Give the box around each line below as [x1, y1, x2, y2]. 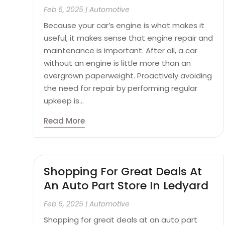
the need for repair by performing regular [44, 82, 198, 93]
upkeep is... [44, 95, 84, 106]
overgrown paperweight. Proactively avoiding [44, 70, 212, 81]
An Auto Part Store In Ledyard [44, 178, 209, 194]
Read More [44, 115, 85, 126]
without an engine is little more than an [44, 57, 191, 68]
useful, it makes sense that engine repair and [44, 32, 213, 43]
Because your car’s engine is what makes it [44, 20, 205, 31]
